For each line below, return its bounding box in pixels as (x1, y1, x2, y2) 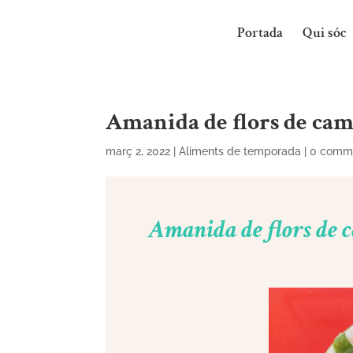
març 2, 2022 (106, 145, 171, 158)
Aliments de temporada (179, 145, 302, 158)
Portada (237, 24, 283, 42)
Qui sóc (303, 24, 347, 42)
